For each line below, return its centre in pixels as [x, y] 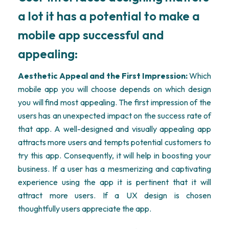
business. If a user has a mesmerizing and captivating [114, 169]
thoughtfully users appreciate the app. [85, 209]
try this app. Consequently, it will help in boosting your [114, 155]
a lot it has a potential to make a [109, 16]
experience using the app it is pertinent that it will [114, 182]
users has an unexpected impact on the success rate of [114, 116]
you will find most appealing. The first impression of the [114, 102]
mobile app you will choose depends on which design [114, 89]
